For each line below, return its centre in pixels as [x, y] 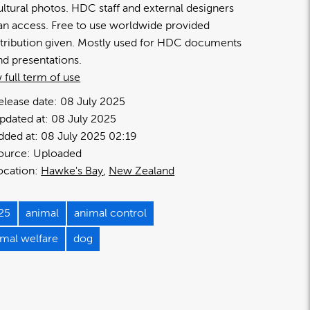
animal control [111, 213]
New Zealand [142, 171]
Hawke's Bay [72, 171]
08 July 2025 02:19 [89, 136]
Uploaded [58, 153]
